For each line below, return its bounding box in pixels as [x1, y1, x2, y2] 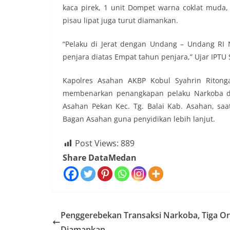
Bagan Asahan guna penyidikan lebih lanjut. [63, 114, 215, 124]
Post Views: [75, 138, 119, 149]
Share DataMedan [63, 152, 137, 163]
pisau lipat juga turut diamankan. [63, 15, 178, 25]
